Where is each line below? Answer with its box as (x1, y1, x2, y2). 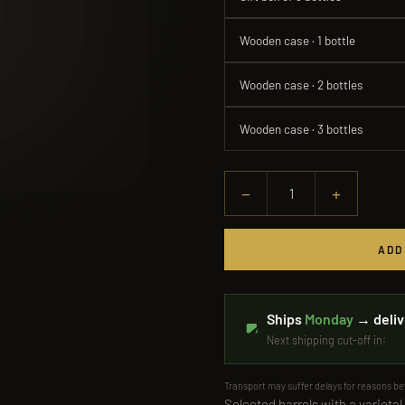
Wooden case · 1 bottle (240, 33, 355, 48)
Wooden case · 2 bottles (240, 77, 363, 92)
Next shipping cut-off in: (267, 333, 386, 347)
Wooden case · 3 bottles (240, 121, 363, 137)
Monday (305, 310, 353, 327)
